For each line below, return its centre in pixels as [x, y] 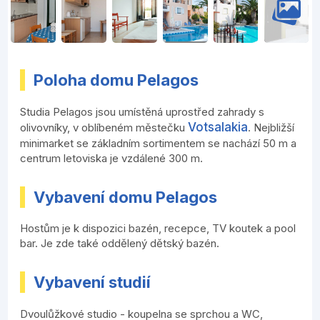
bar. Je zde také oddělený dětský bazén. [120, 244]
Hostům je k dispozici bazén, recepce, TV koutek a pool [158, 229]
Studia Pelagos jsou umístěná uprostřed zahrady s [142, 111]
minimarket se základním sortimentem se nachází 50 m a [159, 143]
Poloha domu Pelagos [116, 80]
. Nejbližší [271, 127]
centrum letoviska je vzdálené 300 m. [112, 158]
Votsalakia [218, 127]
